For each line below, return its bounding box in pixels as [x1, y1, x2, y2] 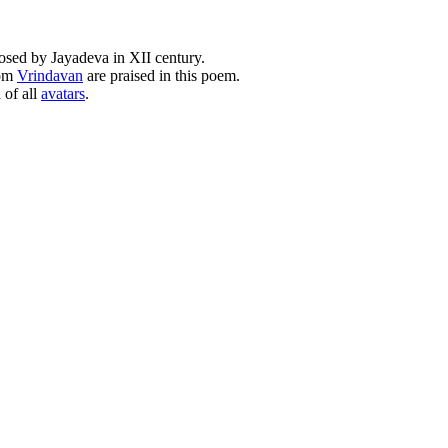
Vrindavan [17, 66, 83, 84]
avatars [41, 84, 85, 102]
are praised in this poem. [83, 66, 240, 84]
